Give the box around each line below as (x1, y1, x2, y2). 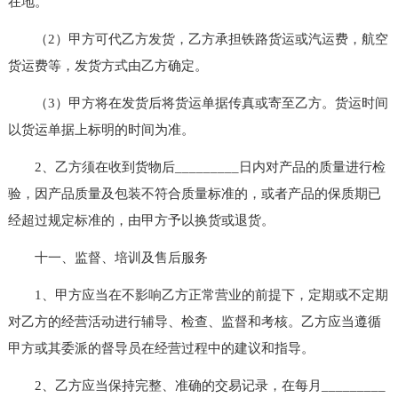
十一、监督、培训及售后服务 (7, 250, 208, 265)
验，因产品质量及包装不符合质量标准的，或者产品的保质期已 (7, 186, 381, 201)
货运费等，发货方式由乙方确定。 (7, 58, 208, 73)
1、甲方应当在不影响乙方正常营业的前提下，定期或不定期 (7, 287, 388, 302)
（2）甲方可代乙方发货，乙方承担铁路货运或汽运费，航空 (7, 31, 388, 46)
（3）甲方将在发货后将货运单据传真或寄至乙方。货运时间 (7, 95, 388, 110)
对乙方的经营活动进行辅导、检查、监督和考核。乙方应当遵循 (7, 314, 381, 329)
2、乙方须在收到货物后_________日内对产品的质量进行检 (7, 159, 386, 174)
